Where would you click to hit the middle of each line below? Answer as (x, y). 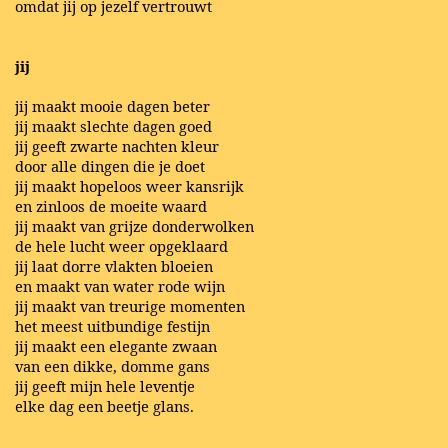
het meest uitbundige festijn (112, 326)
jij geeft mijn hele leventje (105, 386)
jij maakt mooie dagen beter (112, 106)
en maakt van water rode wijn (120, 286)
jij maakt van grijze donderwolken (134, 226)
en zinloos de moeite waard (111, 206)
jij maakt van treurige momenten (130, 306)
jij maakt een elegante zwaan (116, 346)
